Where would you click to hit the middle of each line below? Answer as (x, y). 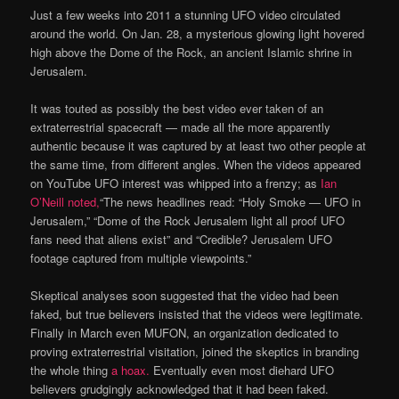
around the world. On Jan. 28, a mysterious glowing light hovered (198, 34)
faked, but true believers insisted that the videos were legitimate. (197, 314)
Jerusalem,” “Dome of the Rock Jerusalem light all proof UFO (188, 221)
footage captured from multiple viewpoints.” (141, 258)
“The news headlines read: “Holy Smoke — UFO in (231, 202)
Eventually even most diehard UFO (242, 370)
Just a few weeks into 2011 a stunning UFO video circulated (186, 15)
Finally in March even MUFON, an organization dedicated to (185, 333)
